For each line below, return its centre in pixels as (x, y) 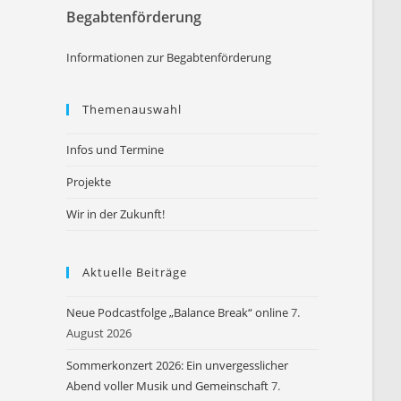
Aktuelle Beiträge (135, 272)
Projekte (89, 182)
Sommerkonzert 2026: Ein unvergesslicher (178, 365)
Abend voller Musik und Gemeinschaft (168, 386)
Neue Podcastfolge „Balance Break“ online (178, 312)
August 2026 (99, 333)
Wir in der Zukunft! (116, 214)
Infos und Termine (115, 149)
